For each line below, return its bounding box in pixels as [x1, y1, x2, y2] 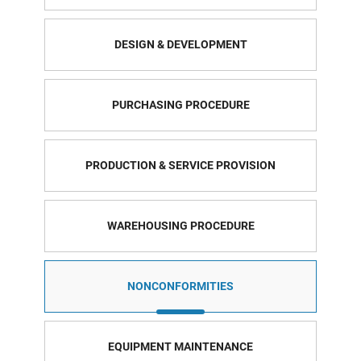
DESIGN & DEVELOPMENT [114, 37, 247, 51]
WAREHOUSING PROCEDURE [106, 218, 255, 232]
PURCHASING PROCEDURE [111, 98, 250, 111]
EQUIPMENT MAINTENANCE [108, 339, 253, 353]
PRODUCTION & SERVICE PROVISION [85, 158, 276, 172]
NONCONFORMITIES [127, 279, 234, 293]
